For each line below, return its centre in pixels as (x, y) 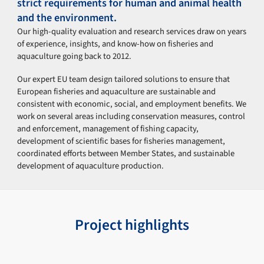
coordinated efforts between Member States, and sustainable (126, 154)
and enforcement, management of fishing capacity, (108, 129)
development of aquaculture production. (91, 166)
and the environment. (67, 17)
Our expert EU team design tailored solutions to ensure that (124, 80)
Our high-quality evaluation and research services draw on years (132, 31)
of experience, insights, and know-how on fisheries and (115, 44)
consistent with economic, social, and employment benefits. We (132, 104)
